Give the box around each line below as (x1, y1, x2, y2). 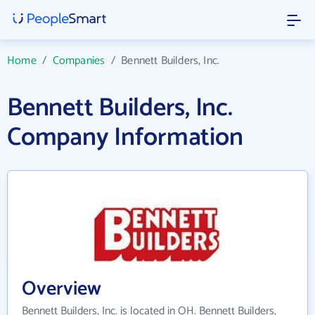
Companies (52, 51, 105, 70)
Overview (22, 273, 101, 306)
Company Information (7, 117, 243, 158)
